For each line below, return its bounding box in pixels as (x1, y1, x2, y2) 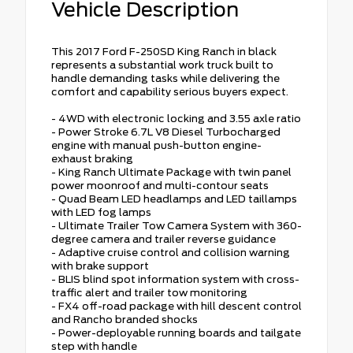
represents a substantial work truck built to (51, 58, 273, 71)
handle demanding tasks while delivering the (51, 72, 280, 84)
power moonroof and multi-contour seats (51, 179, 269, 191)
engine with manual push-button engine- (51, 139, 262, 151)
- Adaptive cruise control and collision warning (51, 246, 290, 258)
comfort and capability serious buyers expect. (51, 85, 288, 98)
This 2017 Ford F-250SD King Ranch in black (51, 45, 277, 58)
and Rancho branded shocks (51, 313, 198, 325)
